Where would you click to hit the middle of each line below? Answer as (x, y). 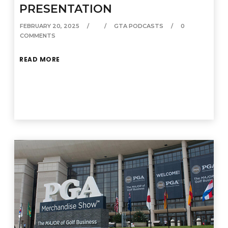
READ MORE (40, 59)
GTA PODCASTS (139, 26)
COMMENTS (38, 35)
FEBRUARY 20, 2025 (50, 26)
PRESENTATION (66, 9)
